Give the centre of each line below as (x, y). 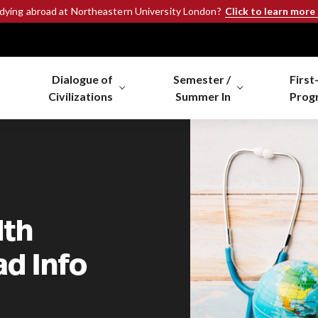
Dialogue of (82, 79)
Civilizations (80, 96)
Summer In (203, 96)
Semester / (202, 79)
